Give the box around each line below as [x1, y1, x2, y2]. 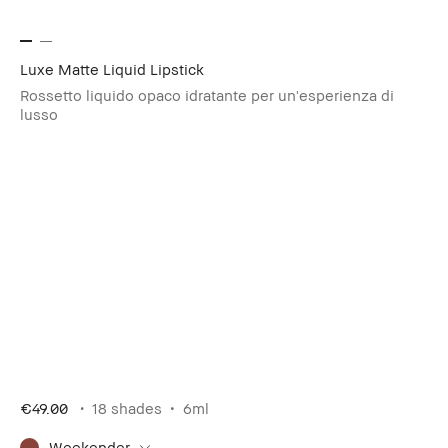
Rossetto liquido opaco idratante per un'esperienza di [20, 85, 394, 104]
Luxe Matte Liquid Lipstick [20, 59, 204, 78]
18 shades [92, 398, 162, 417]
